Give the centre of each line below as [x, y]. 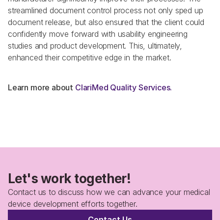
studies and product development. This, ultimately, [95, 46]
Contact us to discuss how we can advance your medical [109, 192]
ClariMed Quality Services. [124, 87]
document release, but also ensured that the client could [106, 22]
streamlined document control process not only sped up [106, 10]
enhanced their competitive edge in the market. [90, 57]
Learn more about [41, 87]
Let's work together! [69, 179]
